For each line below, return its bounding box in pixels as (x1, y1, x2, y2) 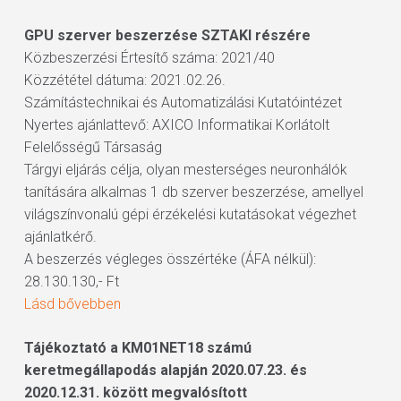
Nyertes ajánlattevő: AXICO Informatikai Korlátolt (23, 116, 329, 133)
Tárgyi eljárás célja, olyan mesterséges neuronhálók (23, 161, 347, 178)
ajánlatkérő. (23, 228, 97, 245)
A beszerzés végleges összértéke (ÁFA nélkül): (23, 251, 316, 268)
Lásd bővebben (23, 295, 121, 312)
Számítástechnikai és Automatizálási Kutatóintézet (23, 94, 342, 111)
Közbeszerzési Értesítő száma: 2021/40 (23, 49, 275, 66)
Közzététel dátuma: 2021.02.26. (23, 72, 226, 89)
